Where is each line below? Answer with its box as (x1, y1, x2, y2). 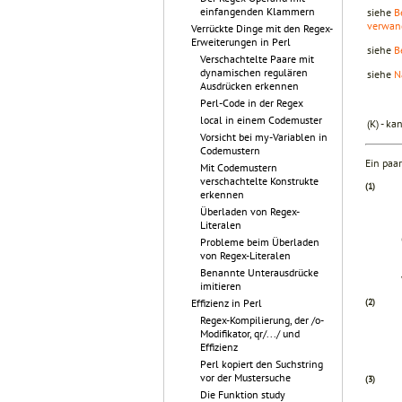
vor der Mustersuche (200, 371, 291, 384)
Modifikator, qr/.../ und (200, 327, 300, 340)
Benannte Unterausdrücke (200, 266, 319, 279)
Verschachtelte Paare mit (200, 52, 314, 66)
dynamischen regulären (200, 66, 308, 79)
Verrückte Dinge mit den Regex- (191, 22, 333, 35)
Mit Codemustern (200, 161, 277, 174)
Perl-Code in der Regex (200, 96, 303, 109)
